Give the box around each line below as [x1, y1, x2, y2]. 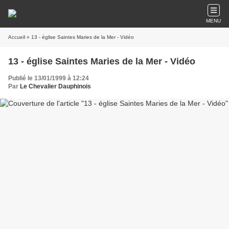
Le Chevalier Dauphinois [20, 83, 91, 90]
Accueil [8, 34, 25, 40]
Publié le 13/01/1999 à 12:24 [8, 75, 89, 82]
